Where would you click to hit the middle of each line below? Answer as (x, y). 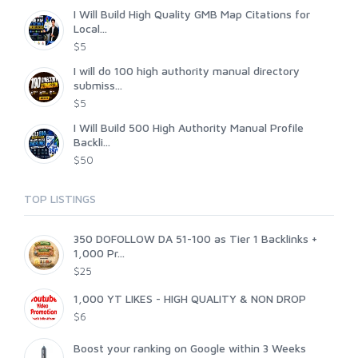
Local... (90, 28)
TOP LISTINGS (60, 199)
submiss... (98, 85)
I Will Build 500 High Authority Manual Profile (189, 127)
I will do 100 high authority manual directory (187, 71)
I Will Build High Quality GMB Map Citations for (192, 14)
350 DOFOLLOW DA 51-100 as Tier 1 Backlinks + (195, 239)
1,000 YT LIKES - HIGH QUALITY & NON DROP (190, 298)
